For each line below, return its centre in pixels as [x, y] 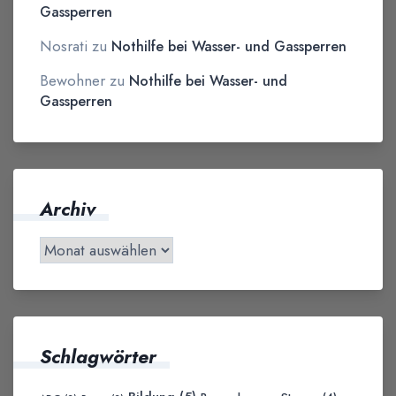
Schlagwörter [98, 356]
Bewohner [72, 80]
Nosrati [64, 46]
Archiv [68, 209]
